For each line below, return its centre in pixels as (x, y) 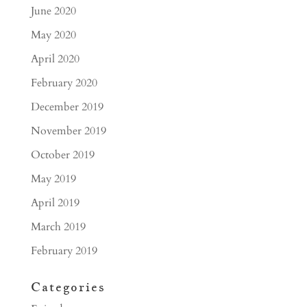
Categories (68, 287)
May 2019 (53, 179)
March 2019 (58, 227)
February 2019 (64, 251)
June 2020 (53, 11)
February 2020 (64, 83)
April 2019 (55, 203)
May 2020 (53, 35)
